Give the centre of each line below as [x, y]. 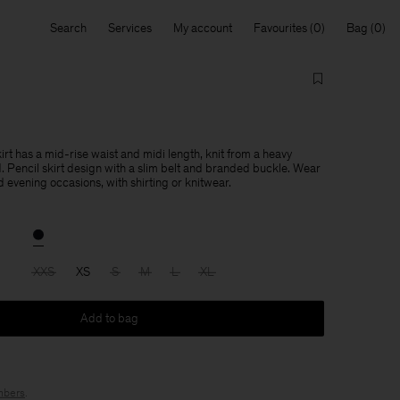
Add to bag [109, 318]
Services [130, 28]
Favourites [280, 28]
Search [68, 28]
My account [203, 28]
